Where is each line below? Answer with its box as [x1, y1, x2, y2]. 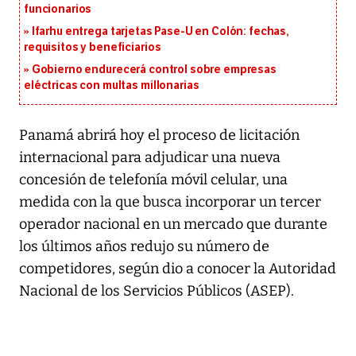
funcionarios [24, 2, 92, 16]
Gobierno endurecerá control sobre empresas [31, 62, 277, 76]
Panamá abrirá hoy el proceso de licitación [19, 126, 300, 144]
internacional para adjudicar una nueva [19, 148, 281, 166]
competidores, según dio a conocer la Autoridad [19, 259, 336, 277]
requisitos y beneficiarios [24, 40, 161, 54]
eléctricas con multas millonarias [24, 78, 199, 92]
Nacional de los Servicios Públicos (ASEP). [19, 281, 294, 300]
